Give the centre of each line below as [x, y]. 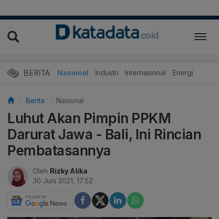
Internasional [145, 72]
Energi [183, 72]
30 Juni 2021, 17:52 [63, 180]
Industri [107, 72]
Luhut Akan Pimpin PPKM [89, 118]
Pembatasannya [59, 150]
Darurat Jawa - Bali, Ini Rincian [104, 134]
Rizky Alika [69, 171]
